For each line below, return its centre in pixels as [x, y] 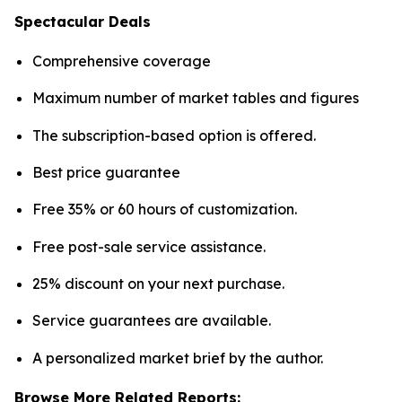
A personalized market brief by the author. [178, 358]
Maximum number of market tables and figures [196, 98]
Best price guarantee [106, 173]
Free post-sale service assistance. [149, 246]
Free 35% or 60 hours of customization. [165, 210]
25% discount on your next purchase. [158, 284]
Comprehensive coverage [122, 61]
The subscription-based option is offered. [174, 135]
